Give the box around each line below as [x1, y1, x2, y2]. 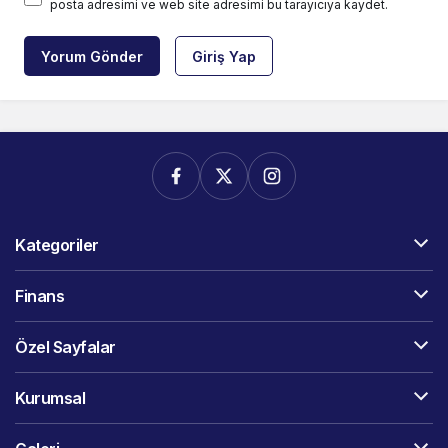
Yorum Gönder [41, 48, 143, 66]
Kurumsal [15, 388, 86, 409]
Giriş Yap [192, 48, 256, 66]
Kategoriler [15, 235, 99, 256]
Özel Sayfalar [15, 337, 116, 358]
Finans [15, 286, 65, 307]
